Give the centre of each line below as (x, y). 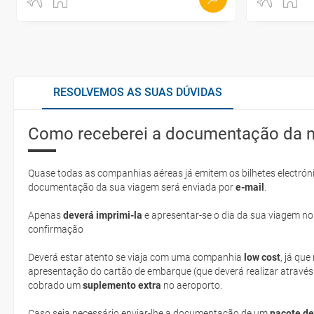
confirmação (57, 229)
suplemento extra (122, 285)
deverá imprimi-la (103, 215)
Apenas (46, 215)
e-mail (250, 187)
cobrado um (55, 285)
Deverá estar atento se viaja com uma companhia (136, 257)
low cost (262, 257)
